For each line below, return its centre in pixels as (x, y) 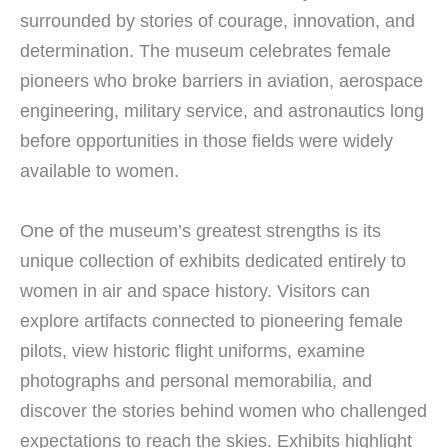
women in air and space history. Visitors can (195, 290)
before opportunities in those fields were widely (206, 141)
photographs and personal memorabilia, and (196, 380)
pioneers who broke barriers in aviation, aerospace (221, 81)
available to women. (99, 171)
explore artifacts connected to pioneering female (211, 320)
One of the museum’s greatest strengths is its (200, 230)
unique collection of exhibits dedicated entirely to (213, 260)
